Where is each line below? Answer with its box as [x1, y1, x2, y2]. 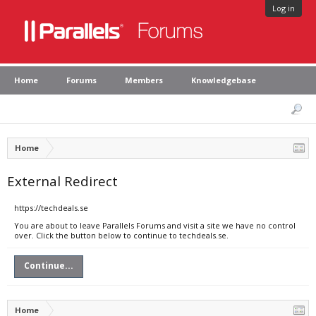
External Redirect [7, 172, 118, 190]
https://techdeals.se [14, 202, 88, 213]
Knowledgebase [191, 75, 256, 85]
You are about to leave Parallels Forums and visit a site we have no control [14, 220, 296, 231]
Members [125, 75, 163, 85]
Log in [272, 3, 295, 13]
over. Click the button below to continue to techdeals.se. [14, 230, 229, 241]
